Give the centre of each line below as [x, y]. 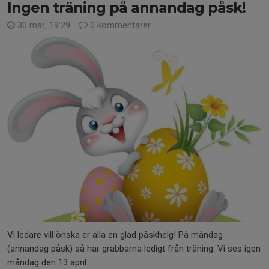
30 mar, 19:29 [44, 26]
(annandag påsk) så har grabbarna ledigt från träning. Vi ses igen [134, 248]
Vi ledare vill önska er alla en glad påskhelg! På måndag [115, 234]
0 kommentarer [119, 26]
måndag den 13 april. [49, 262]
